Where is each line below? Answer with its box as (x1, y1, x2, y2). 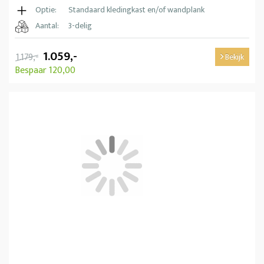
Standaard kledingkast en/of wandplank (68, 2, 204, 16)
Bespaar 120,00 (15, 62, 75, 78)
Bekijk (223, 49, 244, 64)
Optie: (35, 2, 57, 16)
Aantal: (35, 18, 59, 32)
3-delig (68, 18, 92, 32)
